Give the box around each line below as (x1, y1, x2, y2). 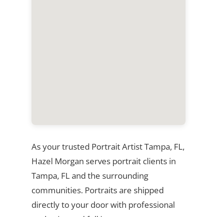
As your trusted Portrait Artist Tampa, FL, (31, 140, 185, 152)
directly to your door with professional (31, 199, 175, 210)
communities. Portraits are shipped (31, 184, 164, 196)
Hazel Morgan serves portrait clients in (31, 155, 176, 167)
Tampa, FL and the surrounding (31, 170, 148, 181)
